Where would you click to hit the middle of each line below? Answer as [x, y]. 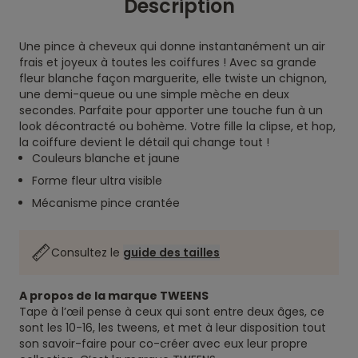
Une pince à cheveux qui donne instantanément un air [172, 46]
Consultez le [87, 253]
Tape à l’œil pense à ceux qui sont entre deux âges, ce [172, 312]
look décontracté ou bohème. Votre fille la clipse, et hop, [177, 126]
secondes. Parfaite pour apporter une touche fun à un [171, 110]
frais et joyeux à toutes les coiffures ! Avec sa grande [168, 62]
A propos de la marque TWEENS [114, 296]
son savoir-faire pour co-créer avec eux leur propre [163, 344]
